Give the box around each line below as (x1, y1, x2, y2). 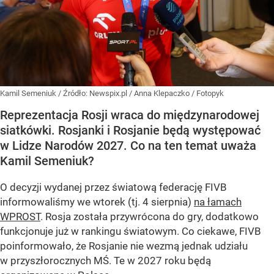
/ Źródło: (58, 88, 89, 98)
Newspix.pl (89, 88, 129, 98)
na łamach (194, 195, 242, 208)
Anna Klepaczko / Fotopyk (134, 88, 224, 98)
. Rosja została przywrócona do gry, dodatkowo (40, 210, 259, 223)
